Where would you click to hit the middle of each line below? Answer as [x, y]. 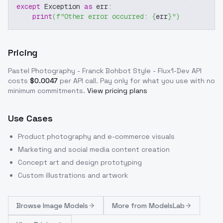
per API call [78, 81]
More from [130, 206]
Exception [62, 7]
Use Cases [30, 118]
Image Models [65, 206]
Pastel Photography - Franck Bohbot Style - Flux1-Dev [99, 71]
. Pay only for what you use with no [156, 81]
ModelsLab [167, 206]
